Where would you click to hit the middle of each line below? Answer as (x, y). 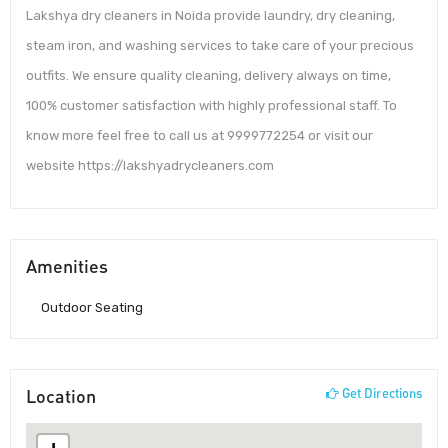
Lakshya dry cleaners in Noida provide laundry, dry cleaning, (210, 16)
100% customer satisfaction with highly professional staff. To (211, 106)
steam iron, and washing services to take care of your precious (220, 46)
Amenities (67, 265)
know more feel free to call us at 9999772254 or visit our (199, 136)
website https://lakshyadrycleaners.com (150, 166)
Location (61, 395)
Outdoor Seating (92, 307)
